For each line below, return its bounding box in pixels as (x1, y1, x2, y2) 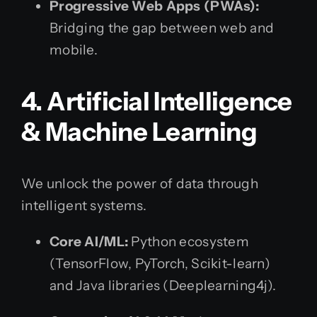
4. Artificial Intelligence (21, 86, 292, 117)
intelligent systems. (21, 197, 147, 214)
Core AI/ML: (50, 234, 129, 250)
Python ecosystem (128, 234, 249, 250)
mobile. (50, 42, 98, 59)
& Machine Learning (21, 116, 258, 148)
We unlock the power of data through (21, 175, 258, 192)
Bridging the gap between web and (50, 20, 275, 37)
